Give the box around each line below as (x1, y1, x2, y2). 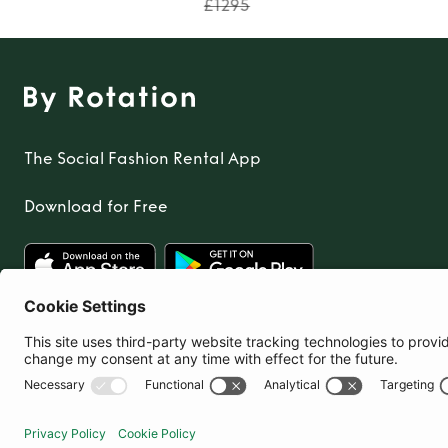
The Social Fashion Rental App (24, 148, 261, 168)
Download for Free (24, 196, 168, 216)
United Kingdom (48, 359, 190, 379)
